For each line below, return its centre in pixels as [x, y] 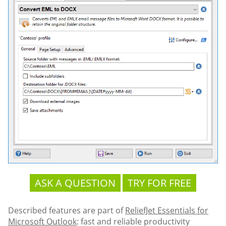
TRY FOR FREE [159, 183]
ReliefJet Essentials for [167, 210]
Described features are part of [67, 210]
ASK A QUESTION [75, 183]
